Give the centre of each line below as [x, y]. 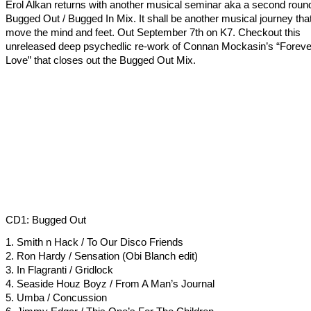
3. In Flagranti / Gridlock [59, 270]
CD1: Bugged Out [45, 220]
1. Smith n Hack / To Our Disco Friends [94, 242]
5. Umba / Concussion [56, 297]
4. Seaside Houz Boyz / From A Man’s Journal [110, 284]
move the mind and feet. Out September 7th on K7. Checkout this [153, 32]
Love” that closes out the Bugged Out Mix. [100, 60]
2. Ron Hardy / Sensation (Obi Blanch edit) [101, 256]
